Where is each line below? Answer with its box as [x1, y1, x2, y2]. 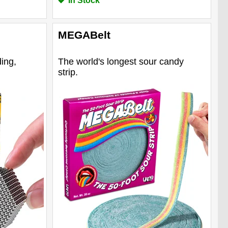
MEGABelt [58, 28, 110, 41]
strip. [58, 67, 78, 77]
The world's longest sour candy [58, 56, 184, 67]
